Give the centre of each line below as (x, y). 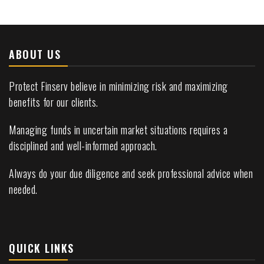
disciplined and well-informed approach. (83, 145)
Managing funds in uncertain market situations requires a (118, 129)
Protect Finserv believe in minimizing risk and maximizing (118, 86)
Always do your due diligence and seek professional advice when (131, 173)
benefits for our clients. (54, 102)
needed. (23, 189)
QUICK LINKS (42, 248)
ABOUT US (35, 54)
